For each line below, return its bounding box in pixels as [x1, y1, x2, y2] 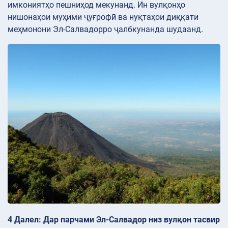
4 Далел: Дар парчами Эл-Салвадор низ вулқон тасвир [8, 214, 220, 224]
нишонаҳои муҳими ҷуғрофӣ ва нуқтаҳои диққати [8, 12, 198, 22]
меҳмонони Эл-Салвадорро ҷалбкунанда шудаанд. [8, 24, 203, 35]
